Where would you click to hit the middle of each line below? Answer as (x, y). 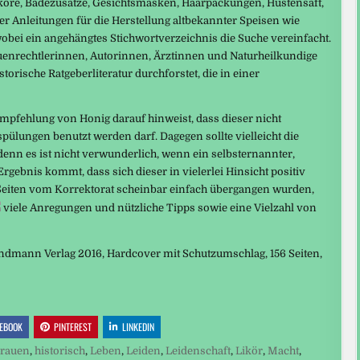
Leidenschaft (198, 350)
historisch (60, 350)
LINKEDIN (139, 326)
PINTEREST (73, 326)
